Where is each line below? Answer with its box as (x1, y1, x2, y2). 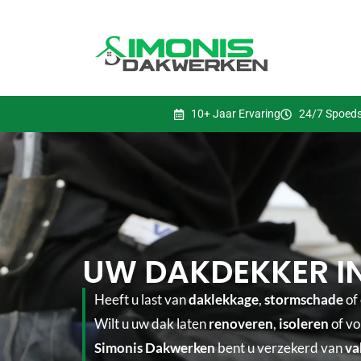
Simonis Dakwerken (94, 338, 216, 356)
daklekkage (189, 290, 259, 308)
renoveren (209, 314, 274, 332)
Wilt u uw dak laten (94, 314, 210, 332)
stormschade (264, 290, 344, 308)
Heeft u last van (94, 290, 189, 308)
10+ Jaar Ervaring (191, 107, 280, 121)
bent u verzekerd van (215, 338, 346, 356)
